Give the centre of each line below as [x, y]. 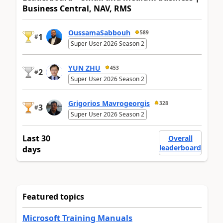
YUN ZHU [84, 68]
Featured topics [53, 197]
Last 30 [36, 139]
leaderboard [180, 148]
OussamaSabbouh [99, 32]
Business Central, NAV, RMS [77, 9]
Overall [180, 138]
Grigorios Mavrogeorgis [109, 103]
